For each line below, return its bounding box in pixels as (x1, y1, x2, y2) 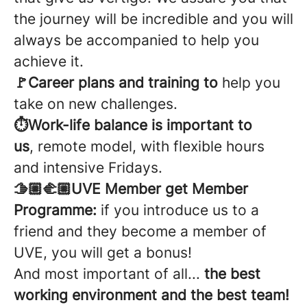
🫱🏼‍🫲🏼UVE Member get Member (14, 180, 248, 197)
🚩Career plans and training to (14, 74, 222, 91)
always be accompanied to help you (14, 32, 259, 49)
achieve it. (14, 53, 84, 70)
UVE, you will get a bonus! (14, 244, 192, 261)
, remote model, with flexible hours (29, 138, 265, 155)
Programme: (14, 201, 101, 219)
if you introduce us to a (101, 201, 259, 219)
